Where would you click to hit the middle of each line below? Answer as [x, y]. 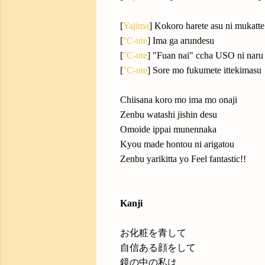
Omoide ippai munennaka [168, 129]
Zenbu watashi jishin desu [169, 114]
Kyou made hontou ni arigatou [177, 144]
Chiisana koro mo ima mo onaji [179, 100]
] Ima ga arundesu [181, 41]
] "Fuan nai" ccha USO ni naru [205, 55]
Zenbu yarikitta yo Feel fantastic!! [183, 159]
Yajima [136, 26]
